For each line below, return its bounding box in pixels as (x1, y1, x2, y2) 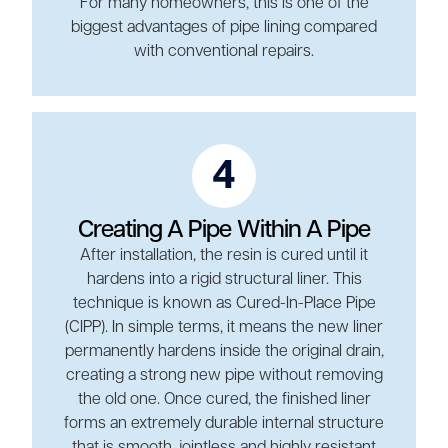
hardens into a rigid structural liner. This (86, 271, 362, 288)
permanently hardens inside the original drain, (64, 343, 384, 360)
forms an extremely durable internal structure (64, 415, 384, 432)
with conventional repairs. (134, 43, 314, 60)
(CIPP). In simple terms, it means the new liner (65, 319, 383, 336)
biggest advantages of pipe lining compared (71, 19, 377, 36)
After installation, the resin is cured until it (80, 247, 368, 264)
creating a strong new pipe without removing (65, 367, 383, 384)
